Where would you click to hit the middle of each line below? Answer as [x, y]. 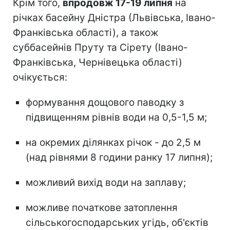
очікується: [40, 78]
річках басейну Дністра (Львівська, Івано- [114, 18]
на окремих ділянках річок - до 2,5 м [113, 143]
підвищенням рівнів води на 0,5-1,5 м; [116, 118]
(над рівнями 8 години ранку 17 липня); [119, 158]
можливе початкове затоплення [102, 208]
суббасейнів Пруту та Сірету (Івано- [100, 48]
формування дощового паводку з [105, 103]
